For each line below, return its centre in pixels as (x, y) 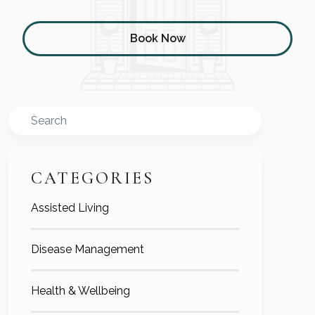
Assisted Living (70, 208)
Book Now (157, 39)
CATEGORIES (92, 179)
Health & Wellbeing (81, 291)
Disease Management (88, 250)
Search (26, 115)
